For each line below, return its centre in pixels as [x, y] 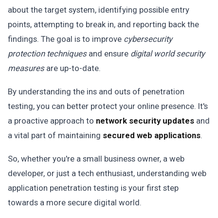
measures [26, 68]
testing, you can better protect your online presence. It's [108, 106]
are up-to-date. [73, 68]
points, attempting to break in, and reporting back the [103, 24]
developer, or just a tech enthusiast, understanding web [107, 173]
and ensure [109, 54]
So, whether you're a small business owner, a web [96, 159]
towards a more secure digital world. [75, 202]
